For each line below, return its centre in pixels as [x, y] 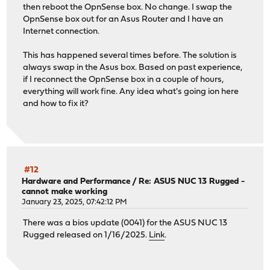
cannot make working [65, 192]
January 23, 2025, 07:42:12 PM [75, 202]
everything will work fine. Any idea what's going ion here [131, 92]
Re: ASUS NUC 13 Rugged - [192, 182]
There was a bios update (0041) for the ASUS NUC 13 [125, 223]
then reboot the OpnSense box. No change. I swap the [128, 7]
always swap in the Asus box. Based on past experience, [133, 67]
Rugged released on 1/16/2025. [86, 235]
